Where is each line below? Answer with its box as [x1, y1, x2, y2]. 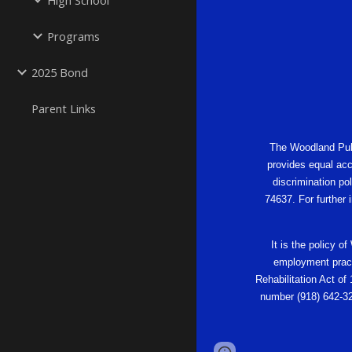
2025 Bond [31, 64, 88, 80]
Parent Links [31, 101, 96, 116]
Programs [47, 28, 100, 44]
